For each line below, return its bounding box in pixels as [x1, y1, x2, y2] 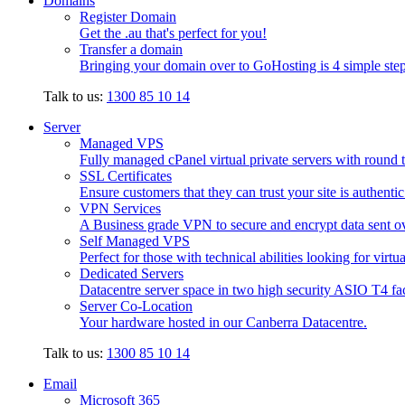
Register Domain [80, 9, 176, 25]
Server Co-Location [80, 298, 193, 315]
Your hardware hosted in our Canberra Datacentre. [80, 315, 367, 331]
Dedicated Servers [80, 266, 184, 282]
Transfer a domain [80, 42, 183, 58]
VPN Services [80, 201, 161, 217]
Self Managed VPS [80, 233, 190, 250]
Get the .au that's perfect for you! [80, 25, 267, 42]
